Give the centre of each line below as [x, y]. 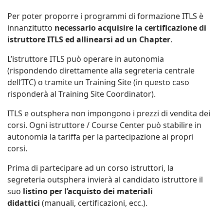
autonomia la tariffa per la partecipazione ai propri [100, 136]
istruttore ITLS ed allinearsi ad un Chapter [89, 39]
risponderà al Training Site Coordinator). [82, 94]
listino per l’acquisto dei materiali [88, 191]
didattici [24, 203]
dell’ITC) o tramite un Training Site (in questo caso [98, 82]
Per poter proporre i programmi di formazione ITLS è [105, 16]
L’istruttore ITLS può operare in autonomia [86, 59]
